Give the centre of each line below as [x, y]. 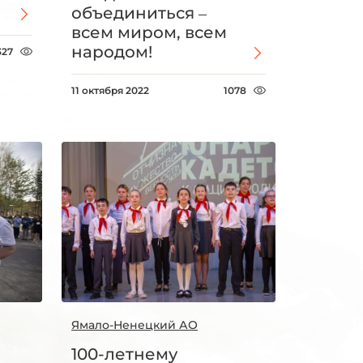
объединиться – [139, 13]
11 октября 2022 [110, 90]
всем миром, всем [149, 32]
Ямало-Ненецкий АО [135, 325]
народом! [112, 51]
